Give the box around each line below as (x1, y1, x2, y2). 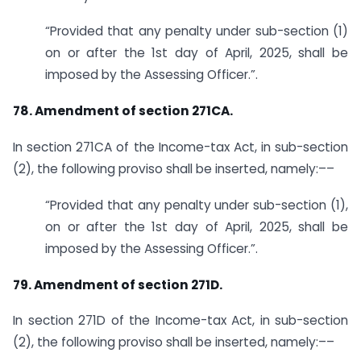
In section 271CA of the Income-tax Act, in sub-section (13, 139, 348, 156)
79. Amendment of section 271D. (13, 276, 222, 293)
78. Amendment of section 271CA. (13, 102, 233, 120)
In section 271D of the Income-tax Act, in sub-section (13, 312, 348, 330)
